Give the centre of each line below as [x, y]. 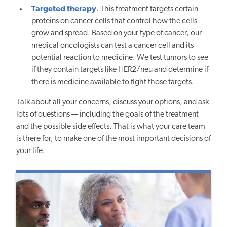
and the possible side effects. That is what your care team [111, 127]
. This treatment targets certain [147, 9]
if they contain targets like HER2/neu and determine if [120, 70]
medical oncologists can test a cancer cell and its [113, 46]
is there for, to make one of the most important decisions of [113, 139]
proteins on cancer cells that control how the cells [115, 22]
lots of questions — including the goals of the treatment [107, 115]
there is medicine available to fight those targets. [113, 82]
